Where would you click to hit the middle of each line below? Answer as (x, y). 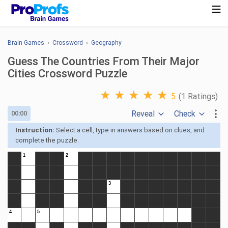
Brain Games (26, 43)
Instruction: (35, 130)
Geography (106, 43)
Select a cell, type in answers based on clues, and (130, 130)
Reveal (143, 114)
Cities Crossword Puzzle (67, 74)
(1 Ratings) (198, 96)
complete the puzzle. (47, 140)
